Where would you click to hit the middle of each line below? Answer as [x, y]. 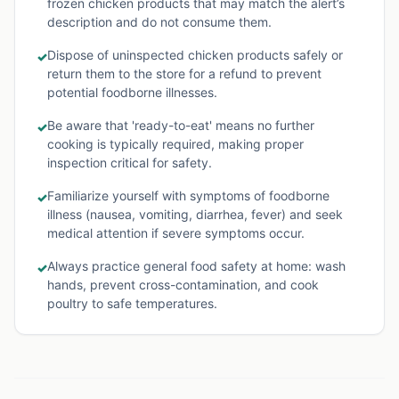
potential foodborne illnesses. [132, 92]
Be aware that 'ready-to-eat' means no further [181, 125]
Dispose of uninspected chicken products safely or [195, 55]
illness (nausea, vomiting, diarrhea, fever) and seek [195, 214]
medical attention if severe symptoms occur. [176, 233]
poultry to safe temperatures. [132, 303]
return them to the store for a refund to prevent [184, 73]
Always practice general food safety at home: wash [196, 266]
